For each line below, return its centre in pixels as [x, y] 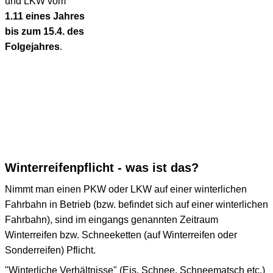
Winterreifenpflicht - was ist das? [102, 167]
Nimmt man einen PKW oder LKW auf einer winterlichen [126, 189]
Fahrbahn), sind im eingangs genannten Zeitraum [112, 219]
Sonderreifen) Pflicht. [50, 250]
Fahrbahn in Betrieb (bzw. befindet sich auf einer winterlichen [136, 204]
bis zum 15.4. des [44, 31]
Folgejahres [32, 46]
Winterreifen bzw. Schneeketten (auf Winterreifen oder [121, 235]
